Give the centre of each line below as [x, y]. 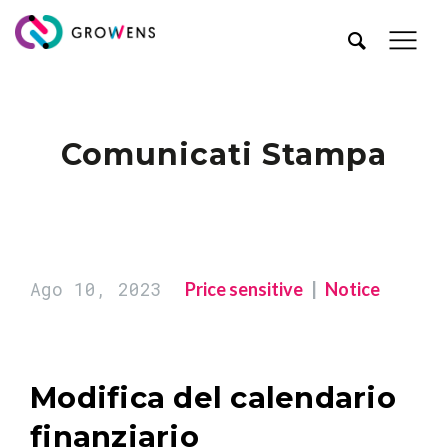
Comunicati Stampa [224, 154]
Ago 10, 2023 [96, 289]
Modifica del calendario [213, 397]
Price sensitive [244, 289]
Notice [352, 289]
